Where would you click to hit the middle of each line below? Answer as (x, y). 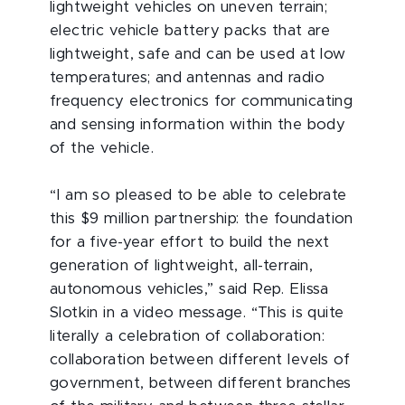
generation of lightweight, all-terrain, (182, 266)
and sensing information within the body (198, 125)
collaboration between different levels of (200, 360)
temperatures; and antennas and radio (187, 78)
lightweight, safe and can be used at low (198, 54)
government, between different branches (201, 383)
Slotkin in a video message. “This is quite (197, 313)
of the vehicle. (104, 148)
